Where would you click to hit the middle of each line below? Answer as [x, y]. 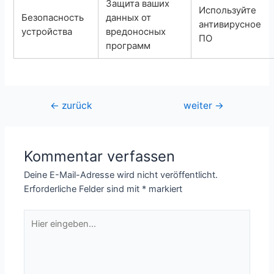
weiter [199, 106]
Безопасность [53, 17]
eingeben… [46, 230]
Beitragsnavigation [72, 106]
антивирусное [230, 24]
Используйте [228, 10]
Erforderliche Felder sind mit [83, 189]
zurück [75, 106]
